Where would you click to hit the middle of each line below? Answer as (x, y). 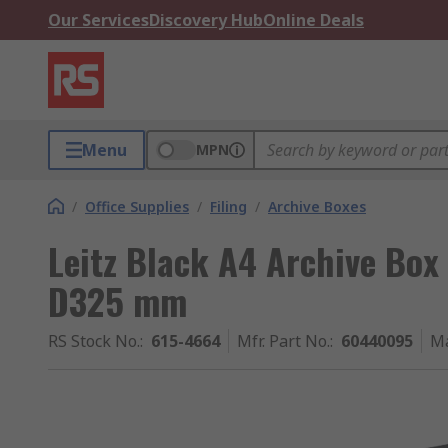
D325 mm (117, 300)
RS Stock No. (94, 341)
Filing (228, 206)
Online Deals (313, 20)
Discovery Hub (206, 20)
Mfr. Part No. (283, 341)
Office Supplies (137, 206)
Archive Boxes (317, 206)
